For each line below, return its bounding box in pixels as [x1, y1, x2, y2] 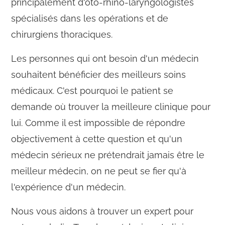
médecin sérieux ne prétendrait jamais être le [11, 150, 205, 161]
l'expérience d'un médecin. [11, 182, 126, 193]
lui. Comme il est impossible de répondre [11, 118, 186, 129]
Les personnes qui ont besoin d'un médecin [11, 53, 199, 64]
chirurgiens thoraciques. [11, 29, 113, 40]
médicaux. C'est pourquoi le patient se [11, 85, 174, 96]
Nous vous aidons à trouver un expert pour [11, 206, 194, 217]
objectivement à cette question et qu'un [11, 134, 183, 145]
